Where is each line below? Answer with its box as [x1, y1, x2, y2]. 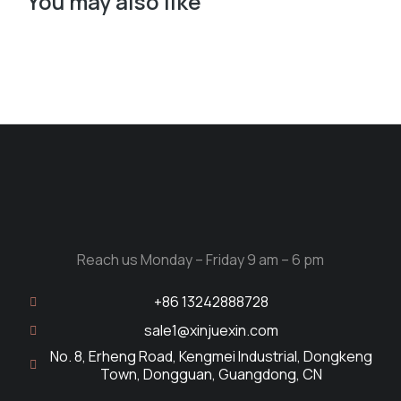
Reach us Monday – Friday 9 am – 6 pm [77, 250, 324, 269]
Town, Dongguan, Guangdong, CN [100, 364, 322, 384]
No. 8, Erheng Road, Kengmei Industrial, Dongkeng [50, 346, 372, 366]
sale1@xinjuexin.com [144, 320, 278, 340]
